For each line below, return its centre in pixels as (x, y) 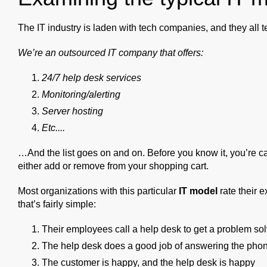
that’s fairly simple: (57, 204)
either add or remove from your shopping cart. (113, 166)
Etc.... (53, 128)
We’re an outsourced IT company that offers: (111, 52)
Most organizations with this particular (98, 191)
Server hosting (72, 111)
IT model (198, 191)
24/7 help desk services (91, 77)
